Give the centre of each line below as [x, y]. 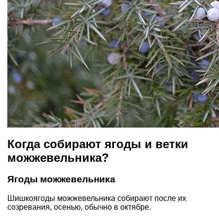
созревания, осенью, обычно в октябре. [79, 207]
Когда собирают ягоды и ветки [98, 144]
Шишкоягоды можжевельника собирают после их [97, 198]
